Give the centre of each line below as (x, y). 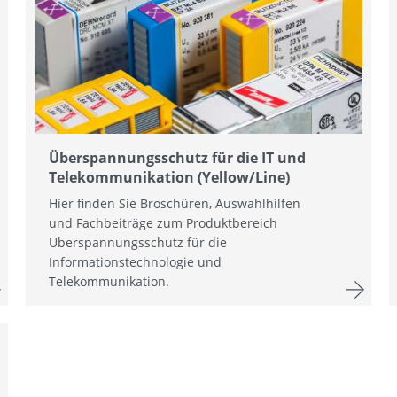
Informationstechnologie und (136, 262)
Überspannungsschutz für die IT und (178, 158)
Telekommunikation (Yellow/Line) (170, 178)
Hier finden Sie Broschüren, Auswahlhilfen (175, 204)
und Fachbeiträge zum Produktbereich (163, 223)
